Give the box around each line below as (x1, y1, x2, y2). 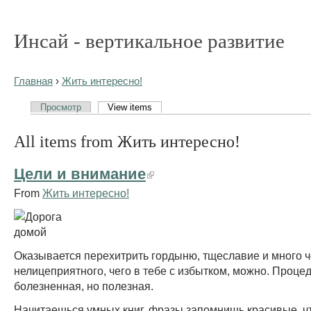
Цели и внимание (14, 165, 146, 183)
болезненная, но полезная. (14, 279, 153, 292)
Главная (14, 76, 53, 87)
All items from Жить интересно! (14, 131, 240, 151)
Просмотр (40, 101, 82, 112)
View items (108, 101, 153, 112)
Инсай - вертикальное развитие (14, 30, 285, 52)
